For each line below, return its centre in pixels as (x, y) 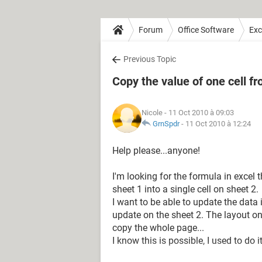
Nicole (152, 113)
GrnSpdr (166, 124)
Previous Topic (150, 59)
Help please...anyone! (156, 151)
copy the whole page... (158, 228)
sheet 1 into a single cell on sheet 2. (185, 189)
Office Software (206, 30)
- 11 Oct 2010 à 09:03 (198, 113)
